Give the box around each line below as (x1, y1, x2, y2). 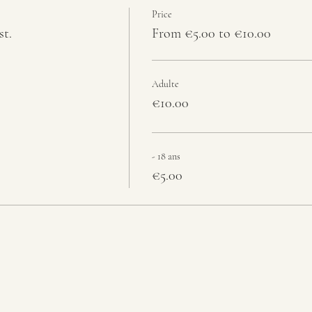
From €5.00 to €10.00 (151, 25, 271, 42)
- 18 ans (151, 150, 180, 162)
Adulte (151, 78, 179, 90)
